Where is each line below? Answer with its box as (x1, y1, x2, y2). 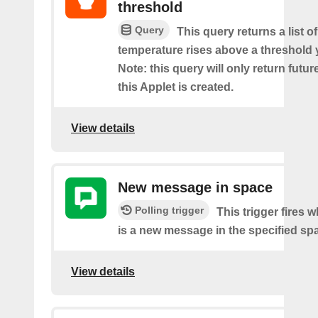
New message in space (118, 180, 273, 195)
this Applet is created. (118, 81, 234, 93)
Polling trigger (135, 204, 204, 216)
